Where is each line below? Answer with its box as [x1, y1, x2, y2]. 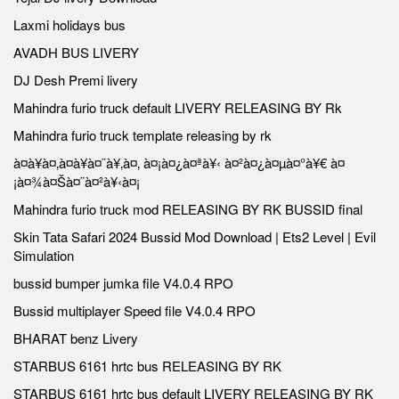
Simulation [13, 246, 74, 265]
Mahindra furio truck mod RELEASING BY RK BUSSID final [13, 199, 362, 218]
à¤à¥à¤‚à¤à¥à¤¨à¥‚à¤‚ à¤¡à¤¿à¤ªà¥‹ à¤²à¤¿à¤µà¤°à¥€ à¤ [13, 153, 345, 172]
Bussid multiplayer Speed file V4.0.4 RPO [13, 301, 256, 320]
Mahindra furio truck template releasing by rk [13, 126, 272, 144]
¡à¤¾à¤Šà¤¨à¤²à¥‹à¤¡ [13, 172, 140, 191]
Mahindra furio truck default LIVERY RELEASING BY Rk [13, 98, 342, 117]
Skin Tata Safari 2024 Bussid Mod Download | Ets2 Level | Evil [13, 227, 376, 246]
